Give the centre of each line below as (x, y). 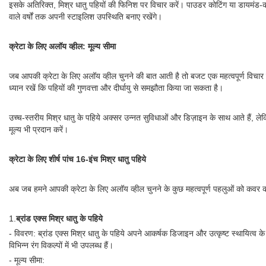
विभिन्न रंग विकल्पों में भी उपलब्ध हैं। (61, 245)
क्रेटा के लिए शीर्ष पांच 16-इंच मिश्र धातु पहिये (77, 159)
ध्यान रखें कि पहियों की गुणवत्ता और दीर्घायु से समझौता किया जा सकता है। (116, 88)
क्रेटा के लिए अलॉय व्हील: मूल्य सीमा (62, 46)
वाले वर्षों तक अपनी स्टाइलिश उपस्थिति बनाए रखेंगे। (85, 17)
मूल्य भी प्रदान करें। (39, 129)
